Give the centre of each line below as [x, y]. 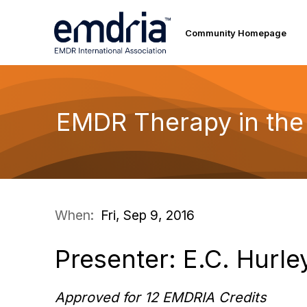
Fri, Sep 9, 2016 [148, 215]
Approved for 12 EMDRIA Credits [161, 297]
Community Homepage [236, 33]
